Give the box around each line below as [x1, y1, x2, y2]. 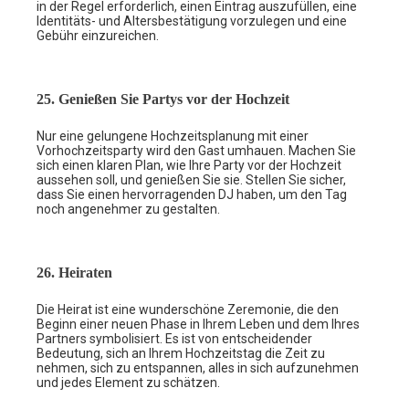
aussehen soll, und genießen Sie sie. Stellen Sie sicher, [37, 172, 346, 187]
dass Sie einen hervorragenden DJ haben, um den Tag [37, 186, 347, 202]
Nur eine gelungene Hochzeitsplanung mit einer [37, 128, 309, 143]
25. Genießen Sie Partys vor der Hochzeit [37, 90, 289, 107]
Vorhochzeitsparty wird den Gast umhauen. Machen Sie [37, 142, 356, 158]
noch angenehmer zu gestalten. [37, 201, 220, 216]
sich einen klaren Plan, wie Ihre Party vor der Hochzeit [37, 157, 341, 173]
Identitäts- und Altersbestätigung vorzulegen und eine [37, 13, 347, 28]
